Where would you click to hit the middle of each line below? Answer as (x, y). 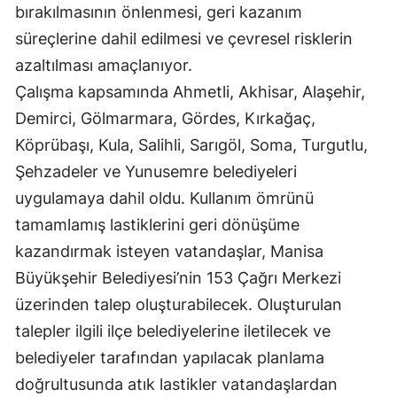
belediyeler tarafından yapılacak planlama (170, 357)
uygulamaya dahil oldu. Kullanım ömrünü (164, 198)
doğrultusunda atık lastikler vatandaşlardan (176, 384)
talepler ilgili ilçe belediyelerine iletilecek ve (173, 331)
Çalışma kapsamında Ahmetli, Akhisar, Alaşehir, (190, 91)
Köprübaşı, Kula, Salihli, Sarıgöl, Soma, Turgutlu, (191, 144)
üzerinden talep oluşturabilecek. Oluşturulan (179, 304)
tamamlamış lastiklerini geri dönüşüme (157, 224)
